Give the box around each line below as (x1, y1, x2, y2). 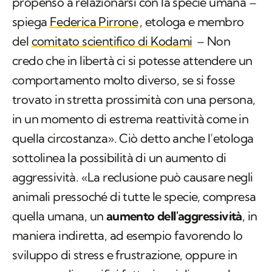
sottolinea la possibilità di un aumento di (12, 150, 226, 166)
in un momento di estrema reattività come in (12, 111, 249, 127)
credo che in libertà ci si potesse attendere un (12, 53, 253, 69)
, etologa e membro (140, 14, 244, 30)
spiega (12, 14, 50, 30)
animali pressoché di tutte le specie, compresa (12, 189, 256, 205)
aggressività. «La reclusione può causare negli (12, 169, 253, 185)
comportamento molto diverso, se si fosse (12, 72, 234, 88)
